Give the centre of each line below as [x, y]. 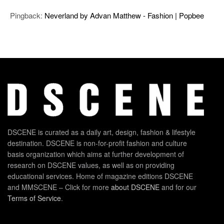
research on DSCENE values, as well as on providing [91, 165]
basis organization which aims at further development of [96, 154]
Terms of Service [34, 198]
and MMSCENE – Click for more [59, 187]
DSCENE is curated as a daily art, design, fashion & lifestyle [101, 132]
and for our [178, 187]
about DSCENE [135, 187]
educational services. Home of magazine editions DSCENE [100, 176]
